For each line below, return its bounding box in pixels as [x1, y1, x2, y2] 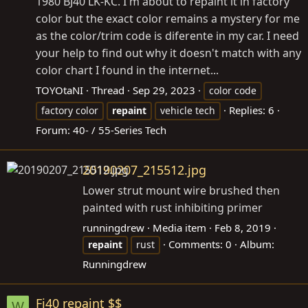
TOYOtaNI [36, 83, 83, 98]
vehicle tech [160, 104, 215, 118]
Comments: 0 [168, 236, 232, 251]
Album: [240, 236, 274, 251]
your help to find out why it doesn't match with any [36, 45, 301, 61]
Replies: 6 [229, 103, 274, 118]
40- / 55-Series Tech [73, 123, 166, 137]
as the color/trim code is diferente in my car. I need [36, 28, 299, 44]
